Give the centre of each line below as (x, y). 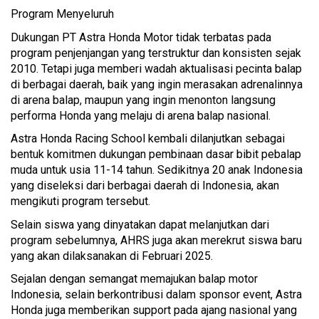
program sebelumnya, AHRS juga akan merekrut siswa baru (156, 240)
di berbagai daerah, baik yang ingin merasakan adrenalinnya (157, 84)
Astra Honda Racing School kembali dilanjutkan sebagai (148, 139)
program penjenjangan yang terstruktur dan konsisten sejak (156, 53)
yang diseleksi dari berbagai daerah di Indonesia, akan (145, 186)
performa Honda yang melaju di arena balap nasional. (141, 115)
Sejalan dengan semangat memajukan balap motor (134, 279)
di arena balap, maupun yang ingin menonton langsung (143, 100)
